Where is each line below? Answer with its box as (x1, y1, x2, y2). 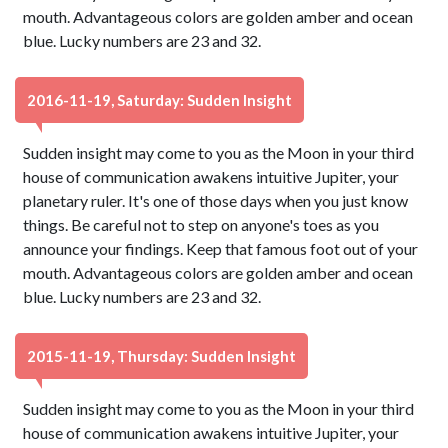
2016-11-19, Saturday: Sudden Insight (27, 91, 292, 109)
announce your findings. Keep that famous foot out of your (23, 239, 419, 258)
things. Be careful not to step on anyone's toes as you (23, 215, 380, 234)
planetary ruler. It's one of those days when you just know (23, 191, 409, 210)
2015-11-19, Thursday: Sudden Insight (27, 347, 296, 365)
